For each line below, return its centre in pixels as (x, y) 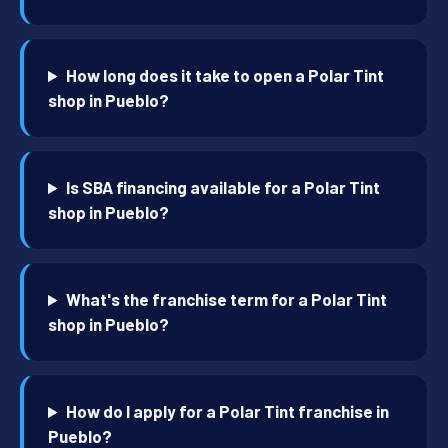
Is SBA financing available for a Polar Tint (223, 187)
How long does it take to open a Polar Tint (225, 75)
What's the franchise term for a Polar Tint (227, 299)
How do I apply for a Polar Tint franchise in (228, 411)
